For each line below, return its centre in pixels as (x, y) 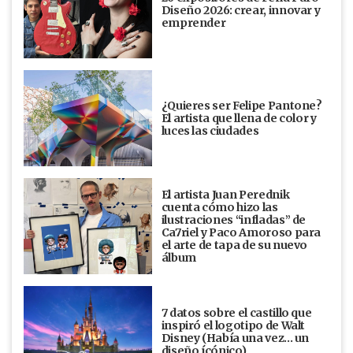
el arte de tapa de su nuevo (234, 245)
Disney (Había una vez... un (235, 338)
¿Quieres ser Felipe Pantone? (242, 105)
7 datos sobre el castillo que (236, 312)
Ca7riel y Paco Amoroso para (241, 232)
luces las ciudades (210, 130)
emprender (193, 22)
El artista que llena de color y (239, 118)
